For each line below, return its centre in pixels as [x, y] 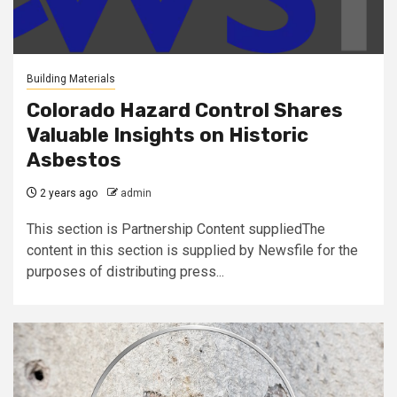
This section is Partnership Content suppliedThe [176, 229]
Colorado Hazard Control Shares [185, 110]
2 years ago [67, 193]
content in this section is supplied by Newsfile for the [192, 250]
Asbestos [74, 160]
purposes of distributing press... [125, 272]
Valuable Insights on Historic [167, 135]
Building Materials [71, 79]
